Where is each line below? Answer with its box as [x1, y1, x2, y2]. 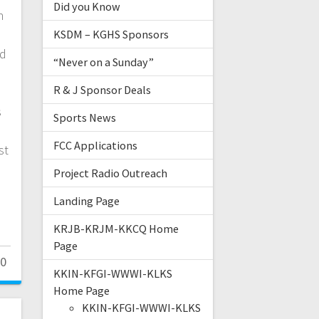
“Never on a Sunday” [53, 55, 154, 70]
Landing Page [53, 194, 120, 209]
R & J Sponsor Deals [53, 83, 151, 98]
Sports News [53, 110, 116, 125]
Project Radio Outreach [53, 166, 167, 181]
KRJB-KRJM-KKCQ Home [53, 221, 179, 236]
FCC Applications [53, 138, 137, 153]
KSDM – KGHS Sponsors [53, 27, 169, 42]
